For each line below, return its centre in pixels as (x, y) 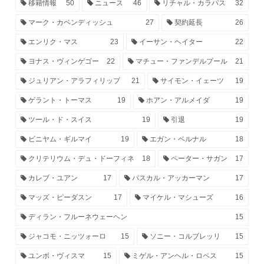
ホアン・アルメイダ (177, 100)
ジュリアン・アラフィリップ (73, 80)
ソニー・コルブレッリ (184, 236)
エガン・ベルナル (177, 139)
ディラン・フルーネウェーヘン (77, 217)
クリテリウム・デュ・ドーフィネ (80, 158)
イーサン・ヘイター (170, 42)
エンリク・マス (52, 42)
